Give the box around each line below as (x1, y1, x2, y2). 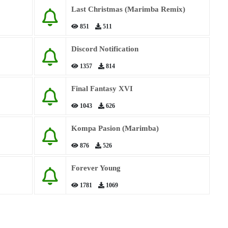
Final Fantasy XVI (71, 84, 133, 93)
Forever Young (71, 164, 121, 172)
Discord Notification (71, 45, 138, 53)
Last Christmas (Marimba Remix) (71, 5, 185, 13)
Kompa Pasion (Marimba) (71, 124, 159, 132)
